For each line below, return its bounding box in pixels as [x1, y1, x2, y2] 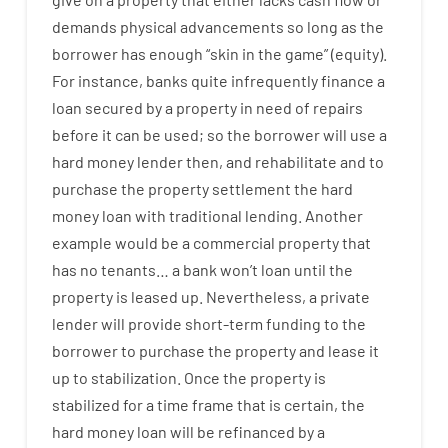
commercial [192, 232, 275, 252]
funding [265, 313, 321, 333]
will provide [100, 313, 182, 333]
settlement [211, 178, 291, 198]
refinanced [217, 421, 295, 441]
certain [283, 394, 334, 414]
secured [84, 97, 143, 117]
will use [322, 124, 376, 144]
